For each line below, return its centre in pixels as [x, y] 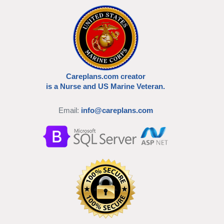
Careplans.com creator [105, 76]
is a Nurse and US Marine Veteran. [105, 86]
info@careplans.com [117, 110]
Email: [69, 110]
